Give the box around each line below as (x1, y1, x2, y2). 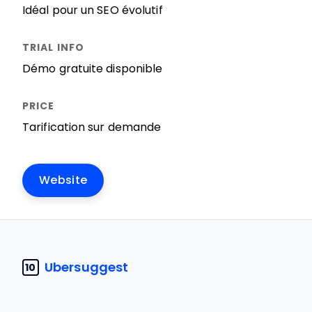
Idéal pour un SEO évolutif (22, 4, 163, 16)
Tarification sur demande (22, 121, 162, 133)
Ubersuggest (45, 260, 129, 274)
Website (39, 174, 88, 186)
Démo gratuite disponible (22, 63, 163, 75)
